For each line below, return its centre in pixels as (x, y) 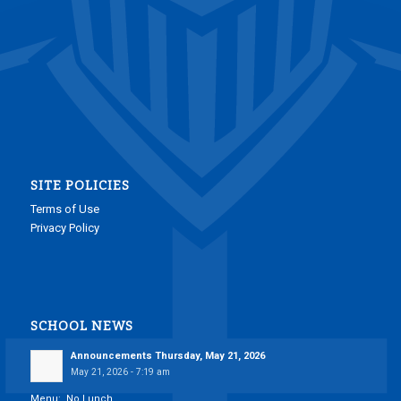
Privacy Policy (64, 228)
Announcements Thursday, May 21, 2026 (167, 356)
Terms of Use (64, 209)
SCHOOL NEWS (81, 327)
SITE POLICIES (80, 186)
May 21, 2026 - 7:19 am (120, 372)
